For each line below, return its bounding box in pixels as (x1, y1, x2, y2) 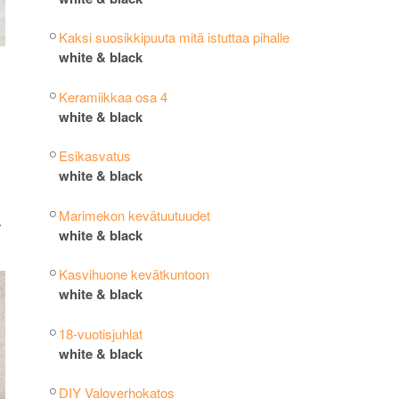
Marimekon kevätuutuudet (58, 205, 210, 224)
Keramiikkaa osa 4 (58, 86, 167, 106)
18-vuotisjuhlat (58, 323, 142, 343)
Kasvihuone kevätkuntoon (58, 265, 209, 283)
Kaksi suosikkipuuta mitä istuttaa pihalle (58, 28, 289, 46)
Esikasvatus (58, 146, 131, 165)
